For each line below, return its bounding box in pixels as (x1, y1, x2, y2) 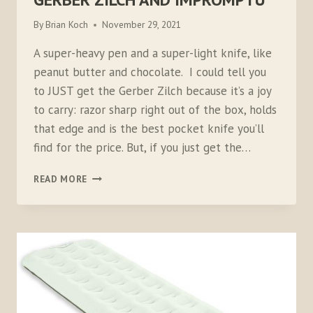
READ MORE (34, 173, 88, 186)
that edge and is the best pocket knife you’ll (34, 121, 264, 137)
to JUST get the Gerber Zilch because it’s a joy (34, 83, 271, 99)
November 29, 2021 (102, 18, 182, 31)
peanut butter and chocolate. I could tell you (34, 64, 266, 80)
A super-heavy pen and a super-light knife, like (34, 45, 272, 61)
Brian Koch (45, 18, 89, 31)
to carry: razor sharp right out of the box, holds (34, 102, 277, 118)
